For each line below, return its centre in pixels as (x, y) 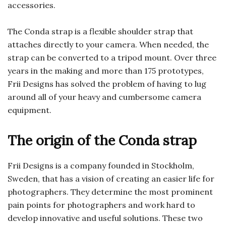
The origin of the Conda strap (102, 140)
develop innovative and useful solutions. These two (105, 218)
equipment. (30, 110)
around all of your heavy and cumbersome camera (104, 97)
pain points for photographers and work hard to (101, 205)
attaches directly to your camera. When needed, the (108, 45)
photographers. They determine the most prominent (110, 192)
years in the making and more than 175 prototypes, (106, 71)
